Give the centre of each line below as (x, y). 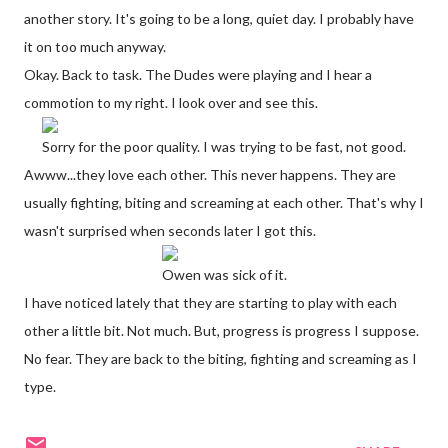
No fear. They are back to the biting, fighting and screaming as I (220, 358)
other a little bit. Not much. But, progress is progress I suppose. (221, 330)
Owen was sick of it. (224, 274)
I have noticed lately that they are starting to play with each (210, 302)
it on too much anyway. (95, 46)
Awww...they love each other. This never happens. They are (210, 174)
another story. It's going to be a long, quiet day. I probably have (219, 18)
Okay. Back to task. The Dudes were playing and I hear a (198, 74)
